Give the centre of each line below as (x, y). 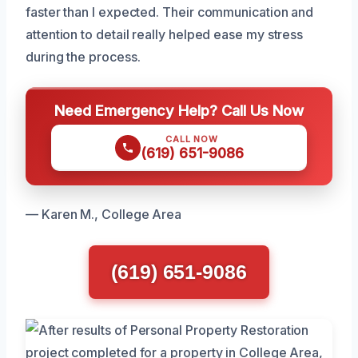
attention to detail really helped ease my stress (165, 34)
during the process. (83, 56)
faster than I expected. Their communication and (170, 12)
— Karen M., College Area (104, 214)
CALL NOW (192, 139)
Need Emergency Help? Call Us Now (179, 110)
